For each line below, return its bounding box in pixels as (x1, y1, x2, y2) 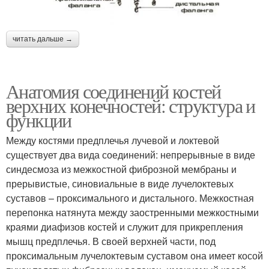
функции (6, 107, 71, 133)
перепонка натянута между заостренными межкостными (6, 205, 259, 220)
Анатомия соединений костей (6, 78, 221, 104)
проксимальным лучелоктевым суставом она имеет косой (6, 249, 263, 263)
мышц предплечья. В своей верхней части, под (6, 234, 216, 249)
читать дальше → (13, 35, 73, 44)
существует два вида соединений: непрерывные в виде (6, 148, 255, 162)
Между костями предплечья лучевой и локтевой (6, 133, 219, 148)
